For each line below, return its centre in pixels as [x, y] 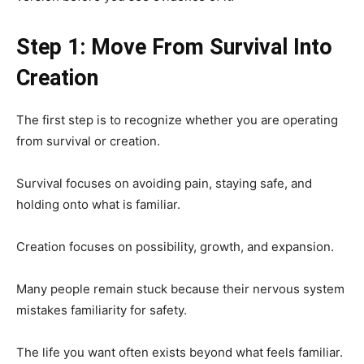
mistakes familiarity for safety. [102, 310]
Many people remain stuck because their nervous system [180, 288]
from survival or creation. [88, 141]
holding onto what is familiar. [98, 204]
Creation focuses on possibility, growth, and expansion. [175, 246]
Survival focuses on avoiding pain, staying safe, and [164, 183]
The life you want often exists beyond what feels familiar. [180, 352]
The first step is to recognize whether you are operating [177, 119]
